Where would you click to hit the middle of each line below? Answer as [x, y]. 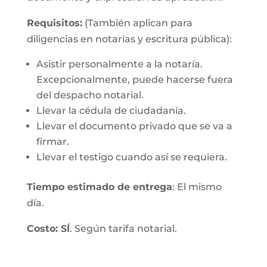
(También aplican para [137, 23]
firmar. [52, 142]
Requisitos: [54, 23]
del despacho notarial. [90, 95]
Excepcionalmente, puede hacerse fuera [134, 80]
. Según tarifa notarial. [123, 229]
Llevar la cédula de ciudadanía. [111, 111]
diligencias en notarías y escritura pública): [129, 39]
